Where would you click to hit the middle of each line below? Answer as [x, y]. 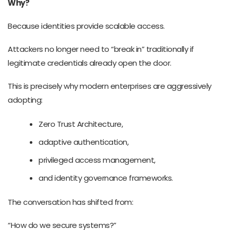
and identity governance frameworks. [106, 178]
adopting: [25, 100]
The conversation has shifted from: [70, 202]
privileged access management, [97, 160]
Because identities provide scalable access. [86, 26]
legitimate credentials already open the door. [90, 63]
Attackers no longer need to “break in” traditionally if [101, 49]
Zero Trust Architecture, [81, 124]
